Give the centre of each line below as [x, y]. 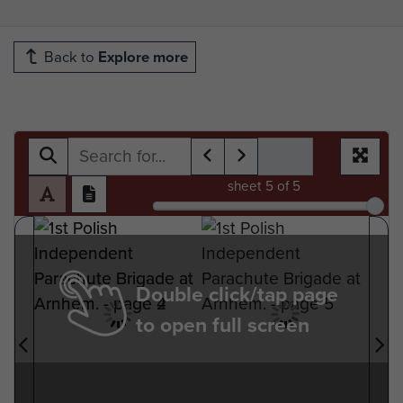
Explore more [143, 57]
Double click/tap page [237, 294]
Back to [69, 57]
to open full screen [223, 324]
